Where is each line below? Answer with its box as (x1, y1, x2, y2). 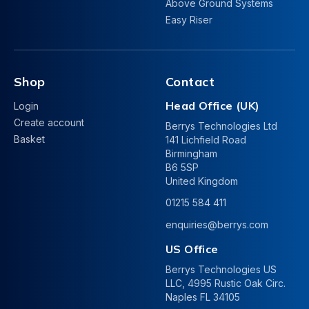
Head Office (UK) (166, 99, 260, 112)
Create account (14, 117, 84, 128)
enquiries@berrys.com (166, 219, 268, 230)
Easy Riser (166, 14, 212, 26)
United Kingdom (166, 175, 238, 187)
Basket (14, 133, 45, 145)
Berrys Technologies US (166, 263, 277, 275)
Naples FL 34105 (166, 291, 240, 303)
